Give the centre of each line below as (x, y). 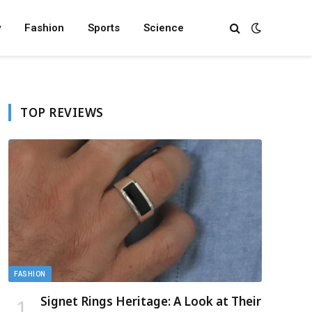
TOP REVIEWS (62, 112)
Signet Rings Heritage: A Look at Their (151, 301)
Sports (104, 28)
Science (164, 28)
